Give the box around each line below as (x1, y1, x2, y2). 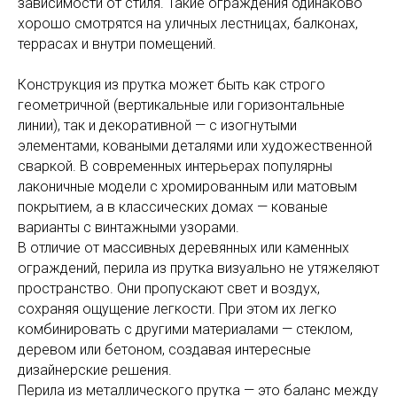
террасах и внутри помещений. (18, 35, 216, 53)
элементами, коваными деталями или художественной (18, 137, 372, 155)
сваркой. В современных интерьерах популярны (18, 158, 332, 175)
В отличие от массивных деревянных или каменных (18, 239, 349, 257)
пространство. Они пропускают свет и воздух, (18, 280, 320, 298)
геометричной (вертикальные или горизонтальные (18, 97, 345, 114)
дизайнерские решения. (18, 362, 172, 379)
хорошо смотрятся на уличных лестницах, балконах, (18, 15, 358, 33)
